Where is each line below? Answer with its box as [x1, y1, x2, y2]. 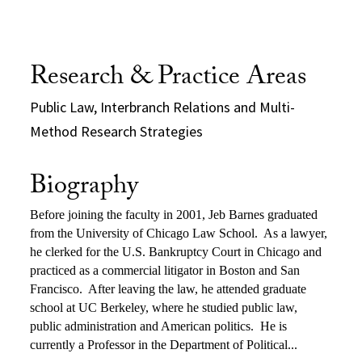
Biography [30, 166, 139, 210]
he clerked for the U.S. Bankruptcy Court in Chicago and [30, 244, 322, 259]
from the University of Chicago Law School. [30, 225, 259, 240]
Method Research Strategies [30, 121, 204, 141]
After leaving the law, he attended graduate [88, 281, 307, 296]
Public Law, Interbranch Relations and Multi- [30, 97, 296, 116]
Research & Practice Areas [30, 57, 307, 101]
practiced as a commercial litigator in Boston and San [30, 263, 301, 277]
